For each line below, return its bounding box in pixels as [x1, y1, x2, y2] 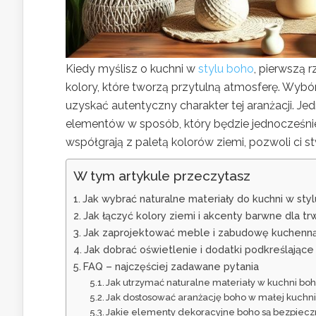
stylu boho [198, 61, 254, 75]
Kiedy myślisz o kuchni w [66, 61, 198, 75]
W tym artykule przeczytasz [73, 167, 250, 183]
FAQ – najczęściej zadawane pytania [83, 260, 259, 272]
